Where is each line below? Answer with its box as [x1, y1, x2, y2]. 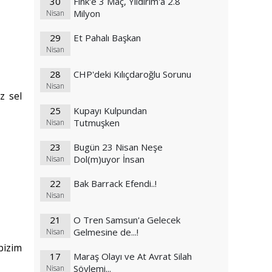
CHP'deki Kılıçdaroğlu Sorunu [73, 68, 191, 81]
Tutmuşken [73, 117, 120, 129]
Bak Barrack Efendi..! [73, 177, 157, 190]
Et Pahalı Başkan [73, 32, 141, 44]
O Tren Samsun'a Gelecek [73, 214, 180, 226]
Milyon [73, 7, 100, 20]
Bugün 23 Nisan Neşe [73, 141, 163, 154]
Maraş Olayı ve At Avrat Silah [73, 250, 192, 263]
